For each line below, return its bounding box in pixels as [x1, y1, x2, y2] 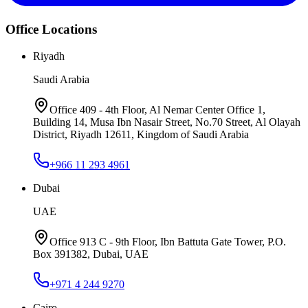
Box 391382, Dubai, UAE [33, 247, 148, 260]
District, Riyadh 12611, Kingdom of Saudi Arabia [33, 128, 249, 140]
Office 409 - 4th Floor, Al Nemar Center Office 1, [49, 103, 265, 115]
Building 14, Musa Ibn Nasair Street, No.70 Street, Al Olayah [33, 115, 300, 128]
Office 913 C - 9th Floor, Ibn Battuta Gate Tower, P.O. [49, 235, 286, 247]
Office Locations [5, 22, 97, 37]
